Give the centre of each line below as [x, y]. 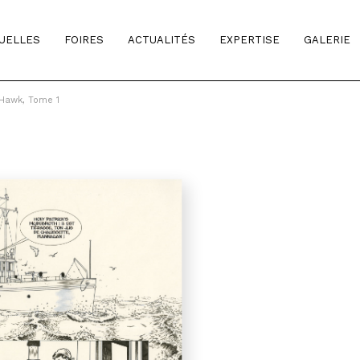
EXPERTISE [250, 40]
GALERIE [327, 40]
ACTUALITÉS [162, 40]
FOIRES [84, 40]
